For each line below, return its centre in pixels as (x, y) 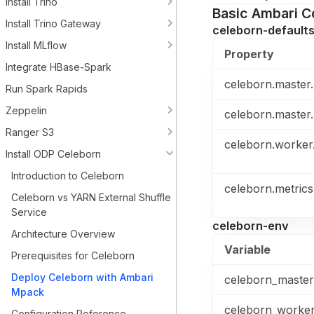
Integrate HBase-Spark (59, 67)
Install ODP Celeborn (53, 154)
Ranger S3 (30, 132)
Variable (247, 250)
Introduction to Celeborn (68, 176)
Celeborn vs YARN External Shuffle (91, 197)
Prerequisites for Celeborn (73, 255)
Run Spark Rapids (47, 89)
